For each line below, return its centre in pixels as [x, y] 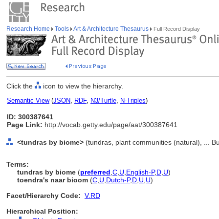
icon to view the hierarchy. [82, 86]
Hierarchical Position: [42, 211]
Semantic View [28, 100]
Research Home [29, 29]
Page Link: [25, 125]
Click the [21, 86]
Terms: [18, 164]
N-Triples [133, 100]
